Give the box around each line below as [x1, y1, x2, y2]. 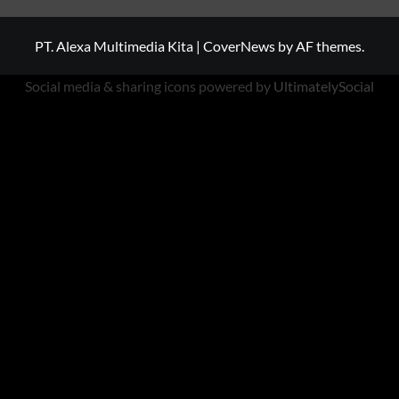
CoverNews [203, 37, 275, 55]
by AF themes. [275, 37, 364, 55]
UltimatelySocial [273, 77, 374, 95]
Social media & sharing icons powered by [25, 77, 273, 95]
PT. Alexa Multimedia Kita [35, 37, 196, 55]
